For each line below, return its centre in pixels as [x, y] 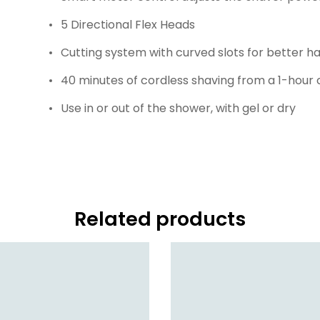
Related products [160, 219]
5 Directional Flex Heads [127, 25]
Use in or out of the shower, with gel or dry [178, 109]
